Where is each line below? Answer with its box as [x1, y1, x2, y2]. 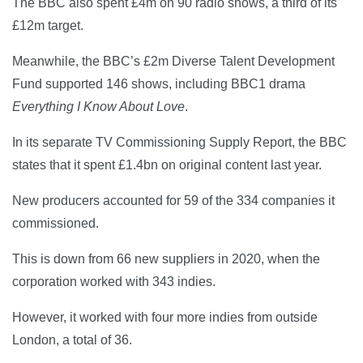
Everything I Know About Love [12, 99, 185, 113]
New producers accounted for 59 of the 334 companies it [12, 193, 335, 207]
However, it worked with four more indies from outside [12, 310, 318, 324]
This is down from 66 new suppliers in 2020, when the [12, 251, 320, 266]
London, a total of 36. [12, 332, 132, 347]
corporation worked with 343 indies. [12, 274, 216, 288]
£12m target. [12, 18, 83, 32]
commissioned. [12, 216, 99, 230]
